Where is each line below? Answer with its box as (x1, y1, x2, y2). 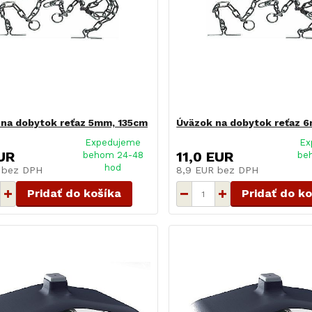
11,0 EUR (176, 148, 234, 166)
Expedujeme (85, 137, 141, 148)
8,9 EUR (176, 164, 218, 176)
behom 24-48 (82, 150, 143, 161)
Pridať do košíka (26, 187, 121, 201)
